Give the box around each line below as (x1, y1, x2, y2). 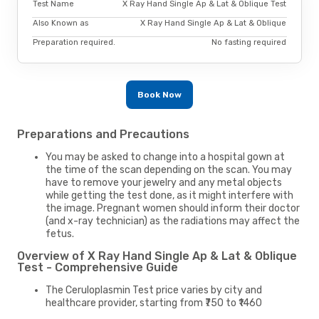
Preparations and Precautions (17, 127, 189, 141)
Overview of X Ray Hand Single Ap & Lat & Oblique (17, 249, 297, 263)
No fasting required (211, 38, 286, 48)
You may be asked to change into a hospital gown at (46, 150, 285, 163)
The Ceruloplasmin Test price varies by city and (46, 283, 262, 296)
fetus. (46, 227, 74, 240)
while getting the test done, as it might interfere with (46, 189, 293, 202)
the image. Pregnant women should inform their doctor (46, 202, 300, 214)
